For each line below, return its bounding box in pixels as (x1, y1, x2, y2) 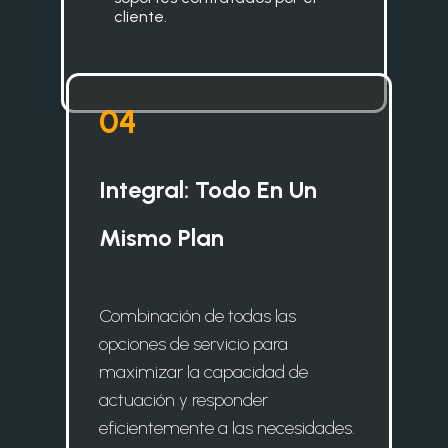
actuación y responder (99, 388, 268, 411)
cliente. (114, 7, 167, 26)
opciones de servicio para (99, 332, 288, 355)
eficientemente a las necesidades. (99, 416, 355, 439)
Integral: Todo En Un (99, 174, 317, 204)
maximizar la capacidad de (99, 360, 308, 383)
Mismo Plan (99, 222, 224, 252)
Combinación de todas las (99, 304, 296, 327)
